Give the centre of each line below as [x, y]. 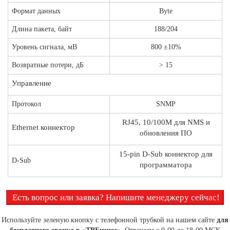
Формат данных [36, 11]
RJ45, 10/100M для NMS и [166, 122]
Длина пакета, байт [42, 29]
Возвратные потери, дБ [48, 65]
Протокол [26, 104]
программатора [166, 165]
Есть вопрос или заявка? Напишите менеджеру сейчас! [116, 197]
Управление [32, 83]
